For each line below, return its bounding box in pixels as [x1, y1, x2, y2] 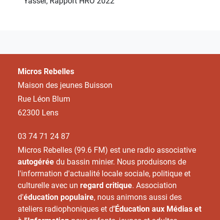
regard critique [80, 180, 132, 190]
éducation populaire [24, 192, 94, 202]
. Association [132, 180, 177, 190]
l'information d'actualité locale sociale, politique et [18, 168, 191, 178]
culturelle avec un [18, 180, 80, 190]
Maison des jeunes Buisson [18, 80, 112, 90]
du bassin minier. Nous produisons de [54, 157, 186, 166]
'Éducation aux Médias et [113, 204, 201, 214]
